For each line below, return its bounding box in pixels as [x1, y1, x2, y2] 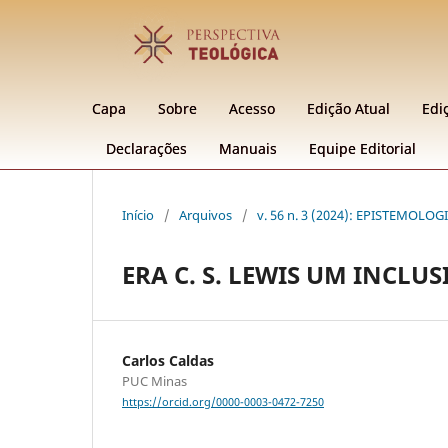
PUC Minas [122, 371, 187, 390]
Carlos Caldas [122, 350, 214, 370]
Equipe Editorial [309, 138, 416, 158]
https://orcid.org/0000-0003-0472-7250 [122, 395, 324, 410]
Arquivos [179, 205, 232, 224]
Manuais [219, 138, 277, 158]
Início [122, 205, 154, 224]
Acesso [229, 98, 275, 118]
